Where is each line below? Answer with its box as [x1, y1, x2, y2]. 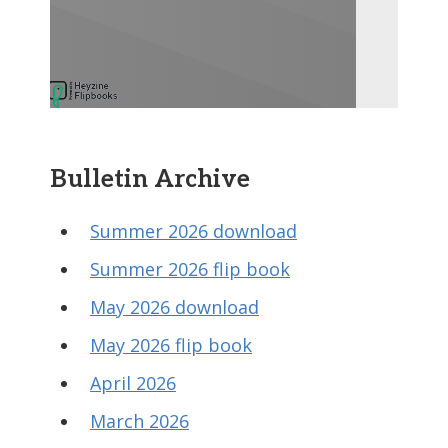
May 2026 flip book [90, 333, 252, 357]
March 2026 [90, 409, 189, 433]
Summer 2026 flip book [90, 257, 290, 281]
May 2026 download [90, 295, 259, 319]
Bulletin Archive [50, 165, 250, 194]
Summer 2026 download [90, 219, 297, 243]
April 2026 [90, 371, 176, 395]
